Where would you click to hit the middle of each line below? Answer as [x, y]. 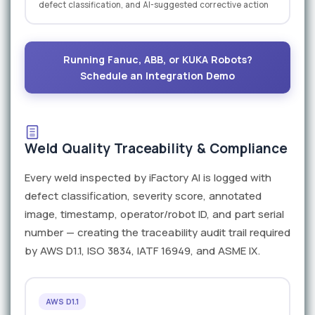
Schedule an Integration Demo [157, 76]
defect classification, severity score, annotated [143, 196]
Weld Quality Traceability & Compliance [156, 149]
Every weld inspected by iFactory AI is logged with [148, 178]
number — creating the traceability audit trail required [157, 233]
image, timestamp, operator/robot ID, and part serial [154, 214]
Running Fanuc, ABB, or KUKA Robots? [157, 60]
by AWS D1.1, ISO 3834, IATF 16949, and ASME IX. [142, 251]
